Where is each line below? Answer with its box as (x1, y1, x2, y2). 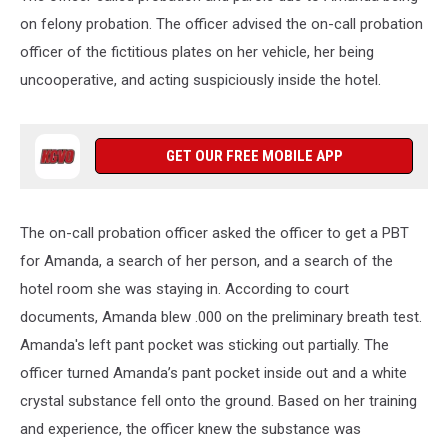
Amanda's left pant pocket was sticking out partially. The (20, 336, 389, 354)
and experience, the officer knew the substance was (20, 420, 361, 438)
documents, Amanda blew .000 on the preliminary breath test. (20, 308, 422, 326)
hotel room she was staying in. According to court (20, 280, 349, 298)
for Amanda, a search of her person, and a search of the (20, 252, 393, 270)
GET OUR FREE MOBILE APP (165, 147, 343, 165)
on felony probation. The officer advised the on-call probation (20, 15, 423, 33)
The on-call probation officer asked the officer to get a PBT (20, 224, 409, 242)
